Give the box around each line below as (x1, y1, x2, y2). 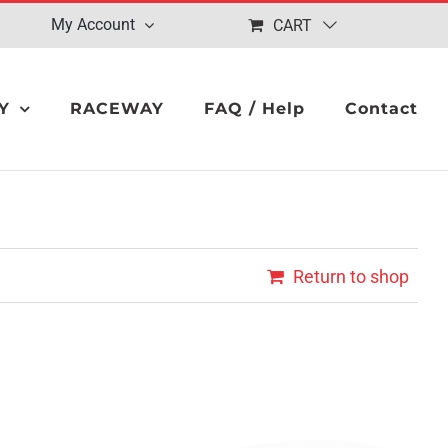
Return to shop (293, 266, 409, 288)
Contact (345, 99, 418, 118)
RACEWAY (70, 99, 164, 118)
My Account (51, 15, 135, 34)
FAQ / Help (204, 99, 305, 118)
